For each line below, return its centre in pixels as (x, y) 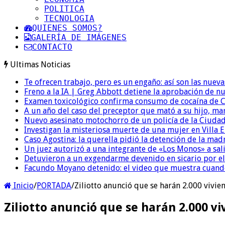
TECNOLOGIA (69, 18)
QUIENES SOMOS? (67, 28)
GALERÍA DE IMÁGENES (79, 37)
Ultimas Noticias (40, 64)
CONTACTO (52, 47)
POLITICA (64, 9)
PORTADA (54, 185)
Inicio (23, 185)
